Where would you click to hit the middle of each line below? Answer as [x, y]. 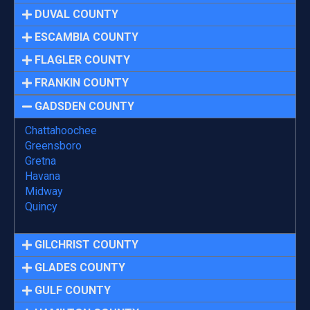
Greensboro [53, 145]
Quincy [41, 206]
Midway [44, 191]
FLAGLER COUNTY [83, 60]
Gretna [40, 161]
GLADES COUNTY [80, 267]
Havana [43, 176]
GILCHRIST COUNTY [87, 244]
